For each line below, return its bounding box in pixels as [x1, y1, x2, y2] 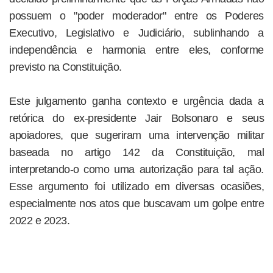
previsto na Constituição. [9, 60, 122, 73]
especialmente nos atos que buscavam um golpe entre [9, 197, 264, 210]
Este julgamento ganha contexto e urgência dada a [9, 94, 264, 107]
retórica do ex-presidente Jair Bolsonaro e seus [9, 112, 264, 124]
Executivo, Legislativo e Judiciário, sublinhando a [9, 26, 264, 39]
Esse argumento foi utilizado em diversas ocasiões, [9, 180, 264, 193]
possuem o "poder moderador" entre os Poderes [9, 9, 264, 22]
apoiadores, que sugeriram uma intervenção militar [9, 129, 264, 141]
